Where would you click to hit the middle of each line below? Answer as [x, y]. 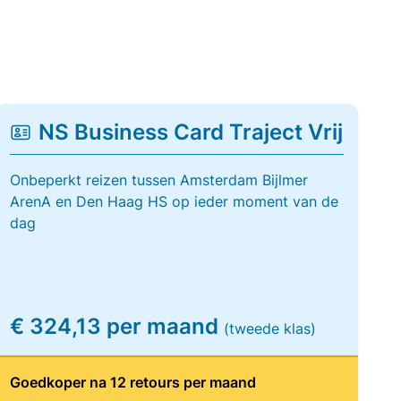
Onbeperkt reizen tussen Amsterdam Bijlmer [158, 180]
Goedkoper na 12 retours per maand [132, 382]
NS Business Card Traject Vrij [190, 132]
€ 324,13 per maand [116, 326]
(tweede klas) [269, 328]
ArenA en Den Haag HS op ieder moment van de [174, 201]
